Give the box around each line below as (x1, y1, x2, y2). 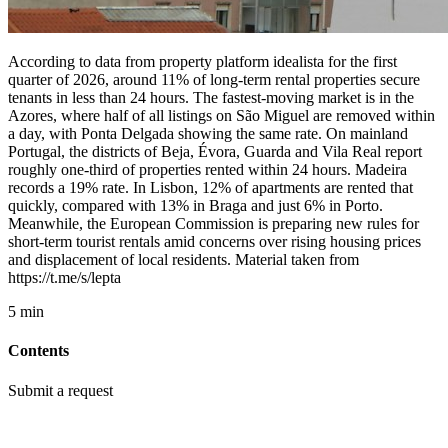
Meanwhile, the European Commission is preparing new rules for (8, 215, 419, 232)
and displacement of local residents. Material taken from (8, 251, 359, 268)
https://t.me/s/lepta (8, 269, 121, 286)
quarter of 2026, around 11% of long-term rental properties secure (8, 71, 420, 88)
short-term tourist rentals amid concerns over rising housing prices (8, 233, 421, 250)
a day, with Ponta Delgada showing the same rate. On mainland (8, 125, 408, 142)
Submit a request (8, 381, 113, 399)
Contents (8, 342, 69, 360)
